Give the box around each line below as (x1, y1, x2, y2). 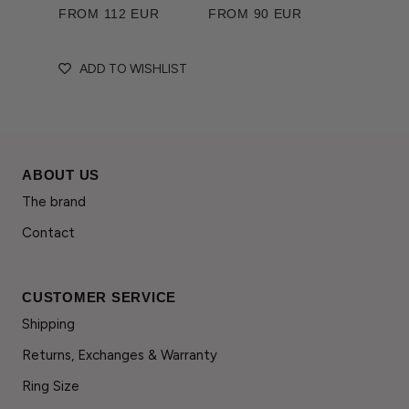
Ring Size (22, 377, 79, 394)
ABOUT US (22, 166, 100, 183)
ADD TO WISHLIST (79, 61, 187, 78)
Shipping (22, 315, 75, 332)
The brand (22, 193, 86, 210)
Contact (22, 224, 75, 241)
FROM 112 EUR (58, 5, 160, 21)
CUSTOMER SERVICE (22, 288, 176, 305)
